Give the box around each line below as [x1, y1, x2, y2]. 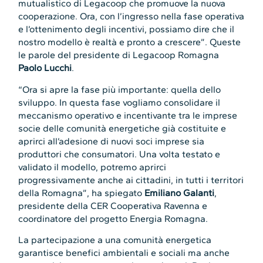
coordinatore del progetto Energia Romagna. [18, 213, 208, 224]
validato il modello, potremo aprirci [18, 161, 167, 173]
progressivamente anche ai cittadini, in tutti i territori [18, 174, 244, 186]
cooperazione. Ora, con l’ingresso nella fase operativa [18, 11, 245, 22]
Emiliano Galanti [144, 187, 215, 198]
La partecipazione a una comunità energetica [18, 234, 212, 246]
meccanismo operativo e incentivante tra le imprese [18, 109, 238, 121]
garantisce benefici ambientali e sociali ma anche [18, 247, 230, 259]
